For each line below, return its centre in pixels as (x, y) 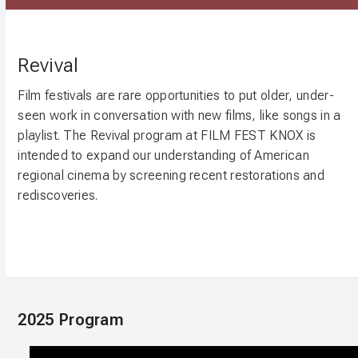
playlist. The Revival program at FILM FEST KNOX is (167, 135)
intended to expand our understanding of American (163, 155)
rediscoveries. (58, 195)
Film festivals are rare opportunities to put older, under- (176, 95)
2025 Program (71, 320)
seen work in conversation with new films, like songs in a (179, 115)
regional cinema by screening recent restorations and (171, 175)
